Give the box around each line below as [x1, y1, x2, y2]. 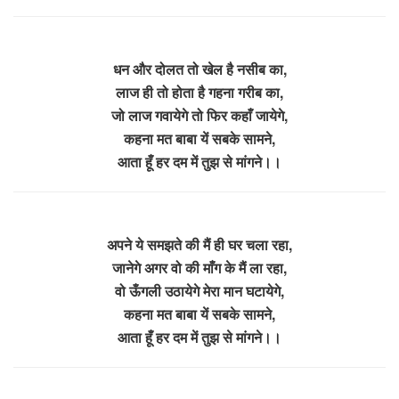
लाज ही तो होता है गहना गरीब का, [116, 81, 283, 102]
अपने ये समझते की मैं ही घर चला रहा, [107, 233, 292, 255]
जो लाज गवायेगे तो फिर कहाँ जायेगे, [111, 104, 288, 126]
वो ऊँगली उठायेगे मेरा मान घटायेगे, [115, 280, 284, 301]
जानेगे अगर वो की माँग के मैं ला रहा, [112, 256, 287, 278]
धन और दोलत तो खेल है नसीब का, [112, 58, 287, 79]
